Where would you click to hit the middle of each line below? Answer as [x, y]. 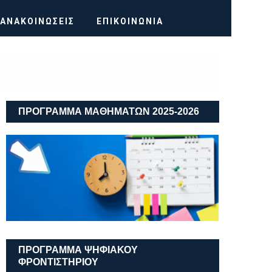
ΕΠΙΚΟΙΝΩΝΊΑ [130, 21]
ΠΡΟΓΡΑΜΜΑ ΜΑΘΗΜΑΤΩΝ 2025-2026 [109, 111]
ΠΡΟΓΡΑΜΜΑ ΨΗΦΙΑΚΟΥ [78, 250]
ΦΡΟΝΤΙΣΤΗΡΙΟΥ [58, 262]
